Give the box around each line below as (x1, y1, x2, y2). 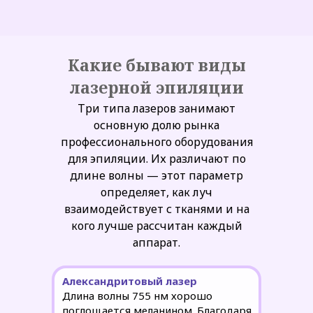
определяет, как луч (101, 184, 212, 200)
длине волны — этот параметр (70, 168, 243, 183)
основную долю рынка (94, 117, 219, 133)
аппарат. (133, 235, 180, 250)
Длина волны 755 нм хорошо (62, 289, 212, 303)
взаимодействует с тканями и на (64, 201, 249, 217)
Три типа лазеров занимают (78, 101, 235, 116)
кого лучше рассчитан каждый (71, 218, 242, 233)
